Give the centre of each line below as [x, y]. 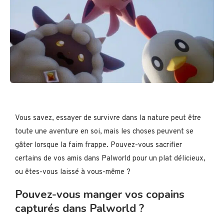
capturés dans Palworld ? [79, 208]
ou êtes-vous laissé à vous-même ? [73, 172]
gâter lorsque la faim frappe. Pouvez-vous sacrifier [98, 145]
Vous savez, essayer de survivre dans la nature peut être [108, 118]
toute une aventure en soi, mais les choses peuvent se [104, 131]
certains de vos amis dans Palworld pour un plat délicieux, [110, 158]
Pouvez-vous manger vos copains [100, 194]
